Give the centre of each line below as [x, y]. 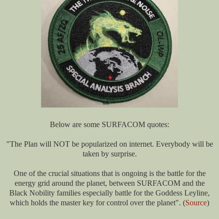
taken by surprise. [109, 154]
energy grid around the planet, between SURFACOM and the [109, 183]
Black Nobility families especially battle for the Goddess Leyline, [109, 193]
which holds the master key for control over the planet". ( [98, 203]
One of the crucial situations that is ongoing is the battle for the [109, 174]
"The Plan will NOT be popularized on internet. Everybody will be [109, 144]
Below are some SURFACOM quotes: [109, 125]
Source [196, 203]
